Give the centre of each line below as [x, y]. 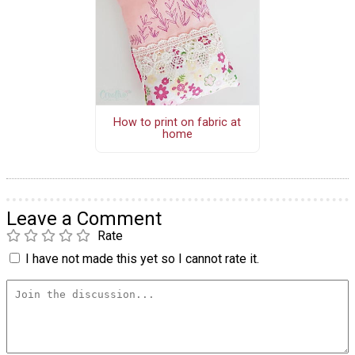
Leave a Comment [84, 218]
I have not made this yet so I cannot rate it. [142, 258]
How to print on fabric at [177, 123]
